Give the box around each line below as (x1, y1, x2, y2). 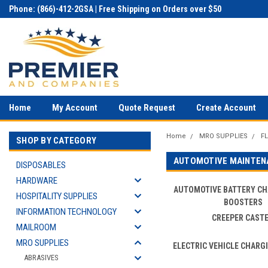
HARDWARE (16, 175, 57, 186)
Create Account (196, 102, 256, 113)
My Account (52, 102, 98, 113)
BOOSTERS (224, 197, 263, 207)
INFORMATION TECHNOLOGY (16, 206, 117, 217)
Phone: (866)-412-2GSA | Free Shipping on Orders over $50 (9, 4, 221, 14)
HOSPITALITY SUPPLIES (16, 191, 98, 202)
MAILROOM (16, 222, 56, 233)
